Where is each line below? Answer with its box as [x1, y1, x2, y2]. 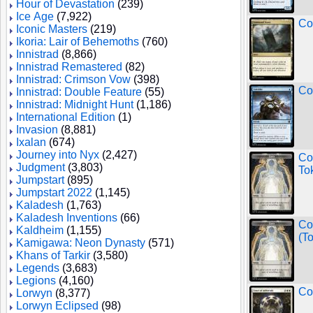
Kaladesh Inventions [16, 212, 117, 224]
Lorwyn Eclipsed [16, 300, 99, 312]
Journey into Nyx [16, 149, 99, 161]
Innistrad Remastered [16, 61, 122, 73]
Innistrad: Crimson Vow [16, 73, 131, 85]
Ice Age [16, 10, 54, 22]
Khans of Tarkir [16, 249, 90, 261]
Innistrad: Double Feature [16, 86, 142, 98]
